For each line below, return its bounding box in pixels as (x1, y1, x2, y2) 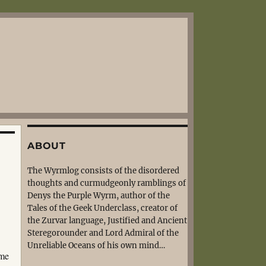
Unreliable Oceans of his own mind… (27, 240, 165, 251)
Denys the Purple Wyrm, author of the (27, 191, 170, 201)
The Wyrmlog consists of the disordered (27, 166, 179, 176)
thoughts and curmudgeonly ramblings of (27, 178, 186, 188)
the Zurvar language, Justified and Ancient (27, 216, 187, 226)
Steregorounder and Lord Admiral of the (27, 228, 179, 238)
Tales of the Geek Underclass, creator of (27, 203, 178, 213)
